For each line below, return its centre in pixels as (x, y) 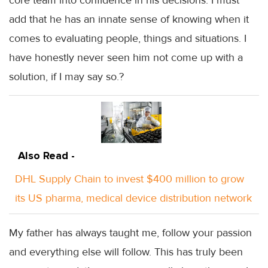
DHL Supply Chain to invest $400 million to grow (130, 179)
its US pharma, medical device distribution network (133, 198)
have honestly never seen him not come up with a (126, 57)
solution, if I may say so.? (66, 76)
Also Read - (46, 155)
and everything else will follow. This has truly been (126, 252)
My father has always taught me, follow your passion (130, 232)
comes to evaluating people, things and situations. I (128, 38)
